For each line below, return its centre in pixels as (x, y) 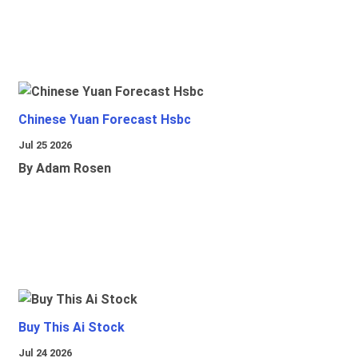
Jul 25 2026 (45, 145)
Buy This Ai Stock (72, 328)
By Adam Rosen (65, 169)
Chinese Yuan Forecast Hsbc (105, 120)
